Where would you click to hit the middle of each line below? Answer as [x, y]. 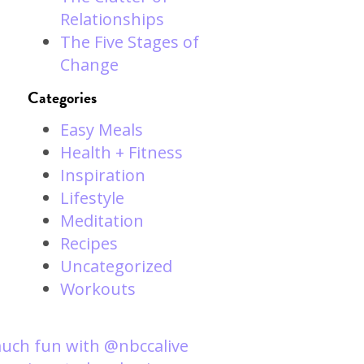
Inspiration [102, 175]
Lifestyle [92, 198]
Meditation [102, 221]
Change [89, 65]
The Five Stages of [129, 42]
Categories [62, 97]
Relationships [112, 19]
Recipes [89, 243]
